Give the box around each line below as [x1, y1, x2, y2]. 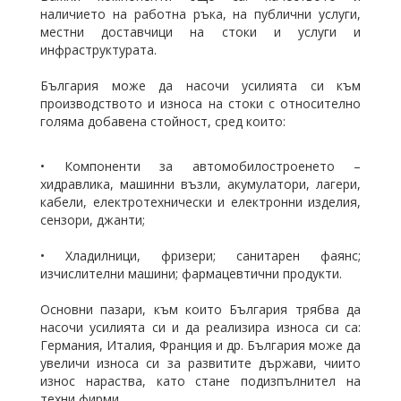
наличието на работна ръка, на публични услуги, [40, 5, 361, 22]
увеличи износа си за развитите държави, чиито [40, 354, 361, 371]
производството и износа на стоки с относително [40, 95, 361, 112]
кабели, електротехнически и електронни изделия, [40, 193, 361, 210]
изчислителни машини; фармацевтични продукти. [40, 265, 342, 282]
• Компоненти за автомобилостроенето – [40, 158, 361, 175]
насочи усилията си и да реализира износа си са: [40, 319, 361, 336]
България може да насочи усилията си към [40, 77, 361, 94]
